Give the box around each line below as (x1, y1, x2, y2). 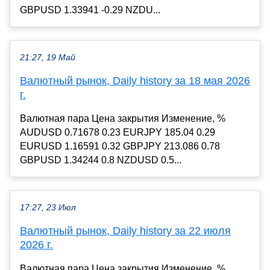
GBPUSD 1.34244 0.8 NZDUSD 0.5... (20, 155, 181, 166)
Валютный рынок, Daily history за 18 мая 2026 (20, 75, 250, 87)
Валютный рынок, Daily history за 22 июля (20, 225, 231, 237)
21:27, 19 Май (20, 53, 75, 63)
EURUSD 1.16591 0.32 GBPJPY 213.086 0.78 (20, 141, 220, 152)
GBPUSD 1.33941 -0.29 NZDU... (20, 5, 160, 16)
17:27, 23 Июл (20, 203, 76, 213)
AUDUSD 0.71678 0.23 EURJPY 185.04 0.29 (20, 127, 215, 138)
